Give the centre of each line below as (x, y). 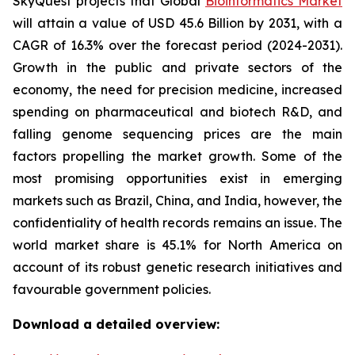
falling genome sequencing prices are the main (177, 134)
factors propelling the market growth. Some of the (177, 156)
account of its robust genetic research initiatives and (177, 267)
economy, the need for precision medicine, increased (177, 90)
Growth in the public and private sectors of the (177, 67)
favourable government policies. (112, 289)
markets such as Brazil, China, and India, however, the (177, 200)
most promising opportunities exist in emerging (177, 178)
